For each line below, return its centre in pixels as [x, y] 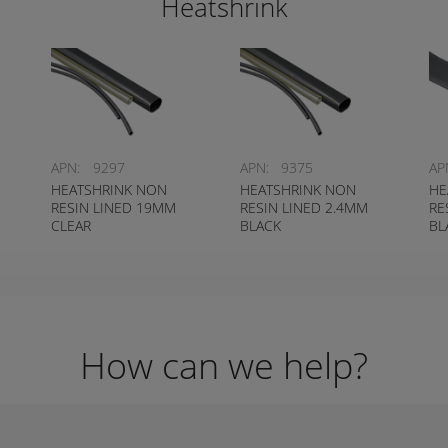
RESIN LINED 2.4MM [304, 207]
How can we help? [224, 365]
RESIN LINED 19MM [114, 207]
